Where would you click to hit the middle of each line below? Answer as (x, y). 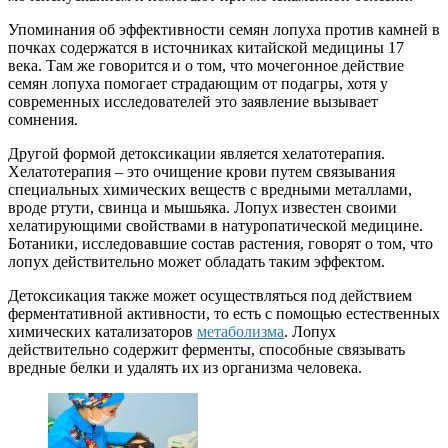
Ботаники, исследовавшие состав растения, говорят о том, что (220, 244)
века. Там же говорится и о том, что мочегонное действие (206, 66)
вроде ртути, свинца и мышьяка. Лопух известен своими (202, 208)
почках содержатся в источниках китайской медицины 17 (206, 48)
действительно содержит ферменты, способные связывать (206, 350)
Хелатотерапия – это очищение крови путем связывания (201, 172)
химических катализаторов (102, 332)
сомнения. (43, 120)
